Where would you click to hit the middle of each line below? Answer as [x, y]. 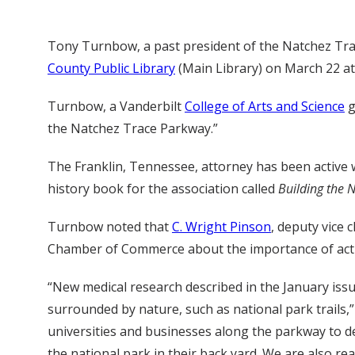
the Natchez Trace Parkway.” [133, 128]
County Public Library [111, 68]
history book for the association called [163, 189]
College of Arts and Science [265, 106]
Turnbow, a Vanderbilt [116, 106]
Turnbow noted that [110, 227]
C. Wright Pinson [221, 227]
